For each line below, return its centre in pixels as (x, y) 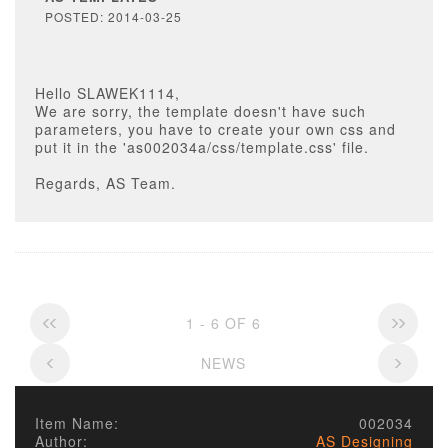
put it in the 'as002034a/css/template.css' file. (202, 147)
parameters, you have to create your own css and (215, 129)
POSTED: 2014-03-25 (113, 16)
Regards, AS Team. (105, 183)
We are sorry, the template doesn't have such (200, 111)
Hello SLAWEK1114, (107, 93)
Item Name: (77, 423)
